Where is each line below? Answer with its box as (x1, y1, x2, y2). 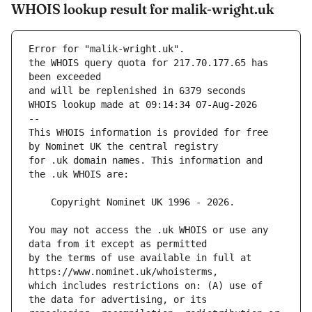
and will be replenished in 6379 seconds (29, 85, 246, 97)
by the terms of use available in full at (29, 252, 251, 264)
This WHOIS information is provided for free (29, 127, 268, 139)
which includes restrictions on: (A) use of (29, 280, 263, 292)
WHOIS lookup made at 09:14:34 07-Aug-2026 (29, 99, 257, 111)
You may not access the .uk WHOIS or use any (29, 224, 268, 236)
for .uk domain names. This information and (29, 155, 263, 166)
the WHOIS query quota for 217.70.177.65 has (29, 57, 268, 69)
